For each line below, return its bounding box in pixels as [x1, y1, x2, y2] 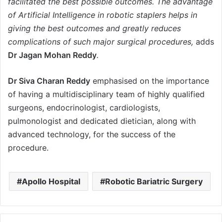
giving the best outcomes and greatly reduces [8, 23, 181, 33]
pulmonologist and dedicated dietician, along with [8, 115, 196, 126]
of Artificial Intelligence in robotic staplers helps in [8, 9, 197, 20]
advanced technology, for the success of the [8, 129, 175, 139]
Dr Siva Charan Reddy [8, 75, 90, 86]
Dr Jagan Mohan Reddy [8, 50, 97, 60]
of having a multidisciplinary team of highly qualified [8, 89, 205, 99]
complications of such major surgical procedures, [8, 36, 196, 47]
